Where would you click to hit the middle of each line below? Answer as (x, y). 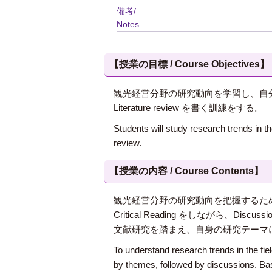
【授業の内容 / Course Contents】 (186, 171)
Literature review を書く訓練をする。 (189, 108)
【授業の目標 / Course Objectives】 (189, 64)
